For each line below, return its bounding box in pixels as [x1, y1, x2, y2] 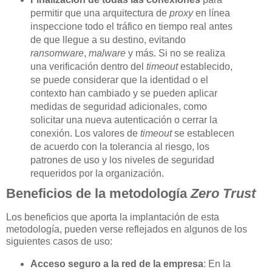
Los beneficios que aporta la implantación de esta [6, 212, 219, 223]
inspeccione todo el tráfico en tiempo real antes [30, 21, 233, 32]
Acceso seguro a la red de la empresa [30, 259, 203, 270]
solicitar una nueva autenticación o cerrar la [30, 114, 217, 125]
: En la [203, 259, 231, 270]
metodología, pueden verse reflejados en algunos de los [6, 224, 247, 235]
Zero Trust [191, 185, 256, 201]
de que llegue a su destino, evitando [30, 34, 186, 45]
